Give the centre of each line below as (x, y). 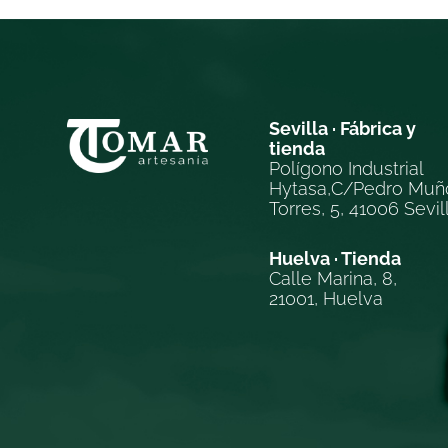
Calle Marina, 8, (332, 279)
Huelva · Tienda (334, 259)
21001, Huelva (325, 299)
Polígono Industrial (345, 169)
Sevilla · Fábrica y (342, 129)
